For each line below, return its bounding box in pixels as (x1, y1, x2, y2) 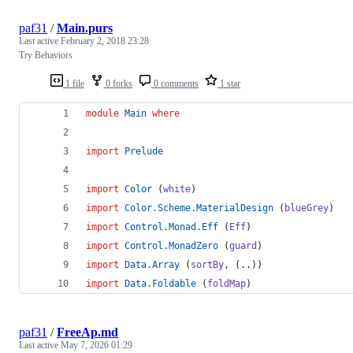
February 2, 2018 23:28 (61, 35, 149, 46)
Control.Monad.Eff (124, 221, 218, 232)
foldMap (207, 277, 246, 289)
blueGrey (284, 202, 329, 214)
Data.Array (124, 258, 180, 270)
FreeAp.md (57, 325, 118, 339)
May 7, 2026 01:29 (61, 339, 132, 351)
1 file (63, 77, 84, 89)
